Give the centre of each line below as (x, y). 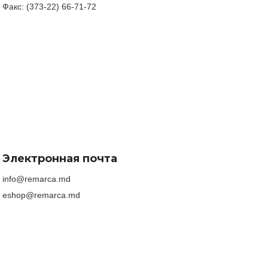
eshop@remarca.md (41, 195)
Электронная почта (60, 158)
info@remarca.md (36, 179)
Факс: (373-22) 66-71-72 (49, 6)
